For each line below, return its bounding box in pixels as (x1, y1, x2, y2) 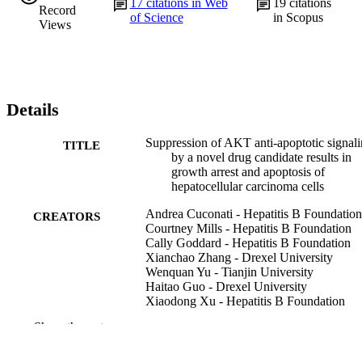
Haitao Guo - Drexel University (145, 279, 307, 293)
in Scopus (273, 10, 324, 24)
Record (39, 2, 76, 17)
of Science (129, 10, 183, 24)
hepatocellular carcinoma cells (171, 179, 324, 193)
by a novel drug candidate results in (171, 149, 351, 164)
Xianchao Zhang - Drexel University (145, 250, 333, 264)
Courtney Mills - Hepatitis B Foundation (145, 221, 351, 235)
